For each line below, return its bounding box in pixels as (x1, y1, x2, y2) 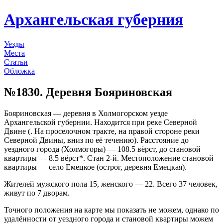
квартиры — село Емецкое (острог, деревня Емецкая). (4, 162, 187, 171)
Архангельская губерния (4, 10, 183, 29)
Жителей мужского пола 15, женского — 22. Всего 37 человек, (4, 179, 218, 188)
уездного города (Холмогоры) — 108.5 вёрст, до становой (4, 144, 201, 153)
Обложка (4, 66, 35, 75)
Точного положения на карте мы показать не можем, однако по (4, 205, 219, 214)
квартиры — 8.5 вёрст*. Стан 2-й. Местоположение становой (4, 153, 214, 162)
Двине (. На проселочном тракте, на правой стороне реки (4, 126, 200, 135)
